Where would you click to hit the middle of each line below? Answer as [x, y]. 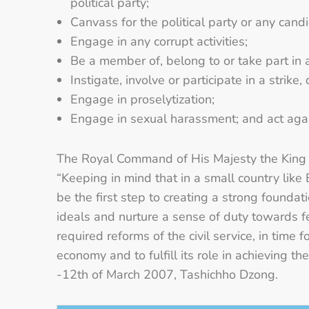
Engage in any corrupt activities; [159, 41]
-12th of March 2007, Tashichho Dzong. [167, 274]
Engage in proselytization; [142, 99]
